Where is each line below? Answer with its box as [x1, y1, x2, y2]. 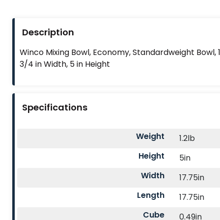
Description [22, 26, 74, 38]
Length [137, 190, 165, 201]
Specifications [22, 101, 87, 114]
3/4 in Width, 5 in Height [20, 58, 110, 70]
